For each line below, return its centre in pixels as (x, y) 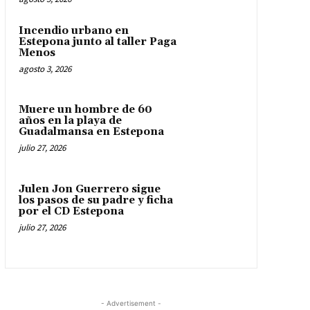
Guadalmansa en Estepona (91, 132)
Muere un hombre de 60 (85, 110)
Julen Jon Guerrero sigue (89, 189)
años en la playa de (70, 121)
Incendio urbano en (73, 30)
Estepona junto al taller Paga (97, 42)
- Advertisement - (131, 303)
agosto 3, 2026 (45, 69)
